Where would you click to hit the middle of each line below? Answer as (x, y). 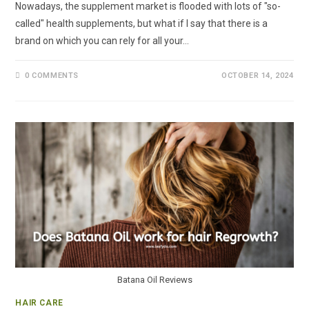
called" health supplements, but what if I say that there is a (142, 23)
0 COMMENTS (52, 75)
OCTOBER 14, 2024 (257, 75)
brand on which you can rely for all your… (102, 40)
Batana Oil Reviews (154, 280)
